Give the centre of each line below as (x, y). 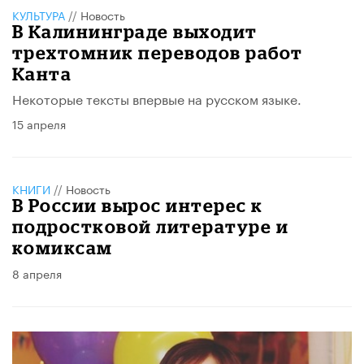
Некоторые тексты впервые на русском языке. (157, 97)
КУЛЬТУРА (39, 14)
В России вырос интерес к (138, 205)
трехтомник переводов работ (158, 52)
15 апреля (39, 123)
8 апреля (37, 273)
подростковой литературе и (151, 226)
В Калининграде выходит (135, 31)
